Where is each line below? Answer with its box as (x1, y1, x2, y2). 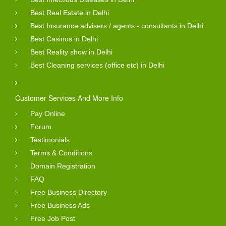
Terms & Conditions (30, 148, 92, 157)
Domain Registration (30, 161, 95, 170)
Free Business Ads (30, 201, 90, 209)
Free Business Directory (30, 188, 107, 196)
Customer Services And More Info (15, 92, 123, 103)
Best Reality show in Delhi (30, 47, 112, 56)
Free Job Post (30, 214, 75, 222)
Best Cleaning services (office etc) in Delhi (30, 61, 164, 69)
